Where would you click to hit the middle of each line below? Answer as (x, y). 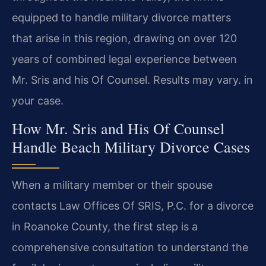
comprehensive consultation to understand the (130, 248)
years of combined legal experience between (124, 59)
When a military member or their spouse (112, 185)
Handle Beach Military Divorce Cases (131, 147)
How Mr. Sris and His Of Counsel (118, 129)
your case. (38, 100)
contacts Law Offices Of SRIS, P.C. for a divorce (133, 206)
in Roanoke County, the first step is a (105, 227)
